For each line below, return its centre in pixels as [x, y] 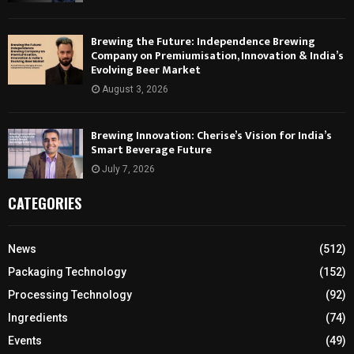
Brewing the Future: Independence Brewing [203, 41]
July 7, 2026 [128, 169]
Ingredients [38, 318]
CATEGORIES [45, 203]
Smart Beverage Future [151, 149]
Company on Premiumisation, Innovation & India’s [217, 55]
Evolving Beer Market [146, 70]
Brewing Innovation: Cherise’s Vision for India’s [211, 135]
